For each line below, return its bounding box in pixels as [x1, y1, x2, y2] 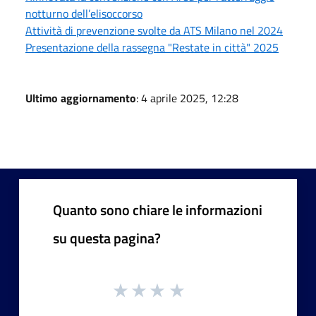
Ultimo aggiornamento [25, 89, 136, 107]
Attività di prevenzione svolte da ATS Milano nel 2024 [25, 21, 283, 39]
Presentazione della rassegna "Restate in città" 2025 [25, 38, 279, 56]
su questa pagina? [53, 226, 161, 249]
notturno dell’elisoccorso [25, 4, 142, 22]
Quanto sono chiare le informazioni [53, 198, 262, 221]
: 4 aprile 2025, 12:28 [136, 89, 238, 107]
